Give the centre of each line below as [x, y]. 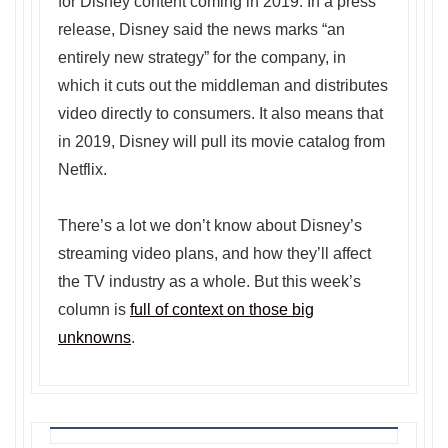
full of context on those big [222, 310]
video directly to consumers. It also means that [220, 114]
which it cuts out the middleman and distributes [223, 86]
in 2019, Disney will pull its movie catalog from [221, 142]
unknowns [94, 338]
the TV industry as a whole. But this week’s [209, 282]
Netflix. [82, 170]
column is [94, 310]
